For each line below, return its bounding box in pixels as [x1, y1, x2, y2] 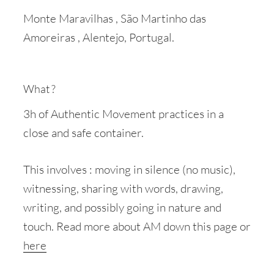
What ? [23, 81, 56, 95]
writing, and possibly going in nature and [23, 199, 221, 215]
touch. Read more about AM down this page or [23, 218, 251, 234]
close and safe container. [23, 125, 144, 141]
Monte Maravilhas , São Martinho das [23, 11, 206, 26]
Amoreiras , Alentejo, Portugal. [23, 30, 174, 45]
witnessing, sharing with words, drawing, [23, 180, 223, 196]
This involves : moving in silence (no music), [23, 161, 235, 177]
